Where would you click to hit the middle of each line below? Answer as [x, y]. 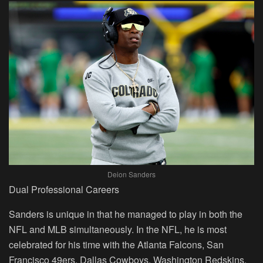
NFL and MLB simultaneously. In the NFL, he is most [118, 229]
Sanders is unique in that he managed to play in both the [126, 214]
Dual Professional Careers [64, 189]
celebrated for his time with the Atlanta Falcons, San [116, 244]
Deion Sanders [131, 174]
